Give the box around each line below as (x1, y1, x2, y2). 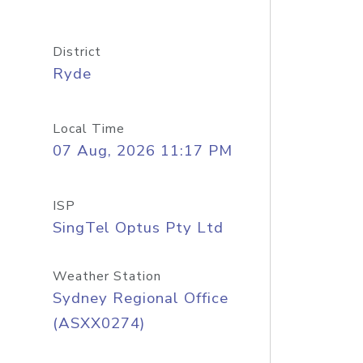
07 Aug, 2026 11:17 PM (52, 140, 233, 161)
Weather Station (52, 267, 161, 285)
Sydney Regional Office (52, 288, 228, 309)
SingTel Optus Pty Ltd (52, 217, 224, 238)
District (52, 43, 101, 61)
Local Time (52, 120, 125, 138)
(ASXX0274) (52, 313, 145, 334)
